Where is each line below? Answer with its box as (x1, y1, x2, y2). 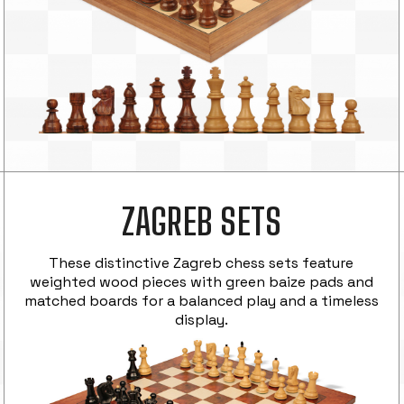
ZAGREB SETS (121, 199, 282, 243)
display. (174, 309, 228, 329)
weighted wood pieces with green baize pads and (29, 271, 373, 291)
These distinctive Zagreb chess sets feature (49, 252, 354, 272)
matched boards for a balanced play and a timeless (23, 290, 379, 310)
